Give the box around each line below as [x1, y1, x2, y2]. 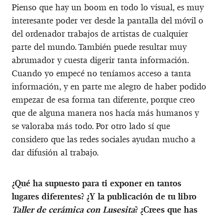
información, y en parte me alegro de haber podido [12, 81, 206, 92]
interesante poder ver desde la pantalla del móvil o [12, 15, 203, 26]
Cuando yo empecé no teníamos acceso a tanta [12, 67, 191, 79]
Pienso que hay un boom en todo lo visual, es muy [12, 1, 204, 13]
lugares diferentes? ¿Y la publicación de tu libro [12, 191, 197, 202]
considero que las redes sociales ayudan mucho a [12, 133, 196, 145]
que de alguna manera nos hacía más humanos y [12, 107, 199, 118]
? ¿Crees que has [135, 204, 197, 215]
